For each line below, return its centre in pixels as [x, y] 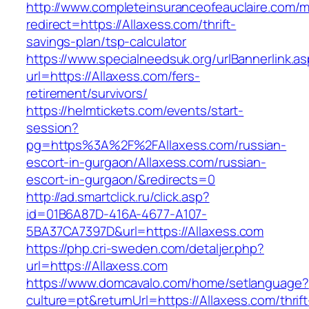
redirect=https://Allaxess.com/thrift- [131, 24]
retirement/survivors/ [87, 93]
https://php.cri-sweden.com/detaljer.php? [145, 249]
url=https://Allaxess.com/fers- [113, 76]
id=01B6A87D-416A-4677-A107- [117, 214]
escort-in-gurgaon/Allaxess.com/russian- [147, 162]
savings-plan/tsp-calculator [107, 42]
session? [53, 128]
